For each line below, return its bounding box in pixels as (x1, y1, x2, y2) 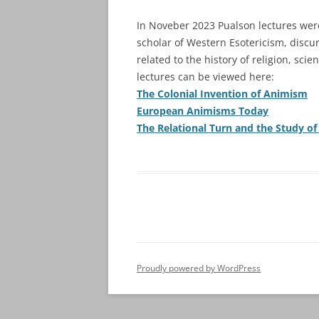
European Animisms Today (137, 104, 268, 117)
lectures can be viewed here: (137, 70, 274, 83)
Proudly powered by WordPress (137, 262, 261, 274)
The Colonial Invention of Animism (137, 87, 308, 100)
